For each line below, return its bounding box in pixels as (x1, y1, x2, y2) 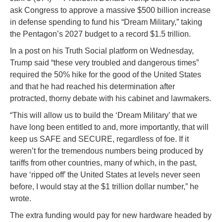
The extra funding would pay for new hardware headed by (10, 211, 212, 220)
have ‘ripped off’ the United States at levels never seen (10, 170, 200, 179)
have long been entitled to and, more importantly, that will (10, 122, 209, 131)
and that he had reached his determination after (10, 82, 175, 91)
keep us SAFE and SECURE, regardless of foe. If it (10, 134, 189, 143)
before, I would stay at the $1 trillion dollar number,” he (10, 182, 199, 191)
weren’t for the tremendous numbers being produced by (10, 146, 203, 155)
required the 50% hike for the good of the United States (10, 70, 201, 79)
